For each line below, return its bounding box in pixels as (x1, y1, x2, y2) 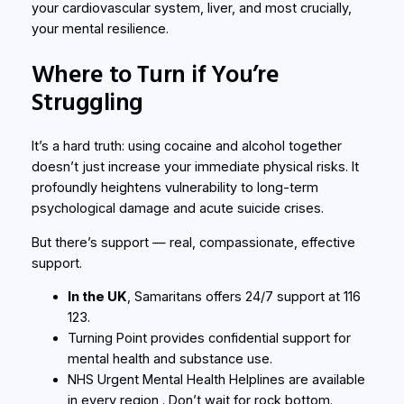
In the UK (67, 289, 127, 306)
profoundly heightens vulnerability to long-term (31, 179, 318, 197)
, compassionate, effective (191, 234, 355, 251)
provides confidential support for (146, 330, 351, 347)
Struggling (31, 86, 143, 117)
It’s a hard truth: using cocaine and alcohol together (31, 138, 342, 155)
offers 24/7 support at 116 (201, 289, 361, 306)
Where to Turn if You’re (31, 58, 280, 89)
